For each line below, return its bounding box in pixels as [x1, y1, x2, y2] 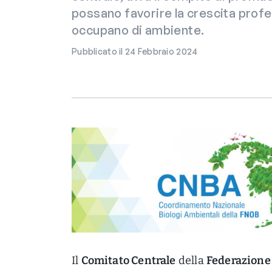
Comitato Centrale [81, 254, 176, 267]
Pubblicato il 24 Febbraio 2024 [72, 46, 198, 56]
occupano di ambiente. [72, 22, 205, 38]
